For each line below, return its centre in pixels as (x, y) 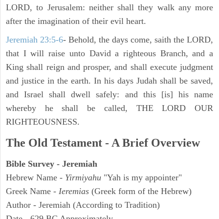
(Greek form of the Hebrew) (140, 191)
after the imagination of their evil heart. (76, 21)
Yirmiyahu (84, 178)
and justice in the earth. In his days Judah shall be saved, (109, 81)
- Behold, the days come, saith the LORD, (138, 40)
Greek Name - (32, 191)
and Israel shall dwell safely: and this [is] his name (109, 95)
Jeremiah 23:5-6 (34, 40)
